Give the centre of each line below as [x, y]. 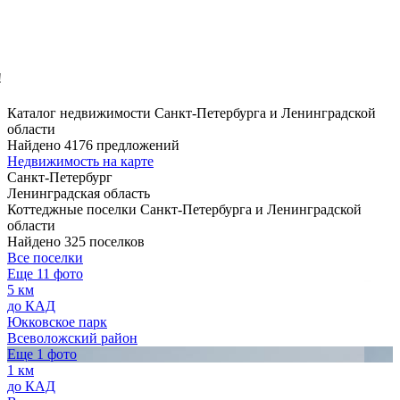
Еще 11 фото [45, 274]
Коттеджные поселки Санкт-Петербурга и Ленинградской [184, 209]
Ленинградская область [79, 193]
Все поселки [45, 258]
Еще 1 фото [42, 354]
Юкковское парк [57, 322]
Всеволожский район [72, 338]
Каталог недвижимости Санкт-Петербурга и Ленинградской [192, 113]
